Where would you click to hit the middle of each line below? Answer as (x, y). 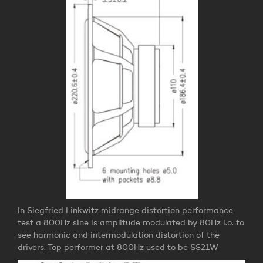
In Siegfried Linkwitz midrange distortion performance (125, 211)
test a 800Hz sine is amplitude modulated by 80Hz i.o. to (131, 223)
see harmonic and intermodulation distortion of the (119, 236)
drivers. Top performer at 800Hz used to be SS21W (118, 248)
